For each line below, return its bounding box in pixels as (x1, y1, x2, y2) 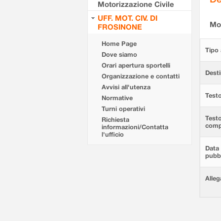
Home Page (102, 40, 137, 47)
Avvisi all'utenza (102, 83, 150, 91)
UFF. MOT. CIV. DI (98, 13, 157, 22)
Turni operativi (102, 105, 145, 112)
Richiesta (102, 116, 129, 123)
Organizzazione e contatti (102, 73, 180, 80)
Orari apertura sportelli (102, 62, 170, 69)
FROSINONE (98, 22, 142, 31)
